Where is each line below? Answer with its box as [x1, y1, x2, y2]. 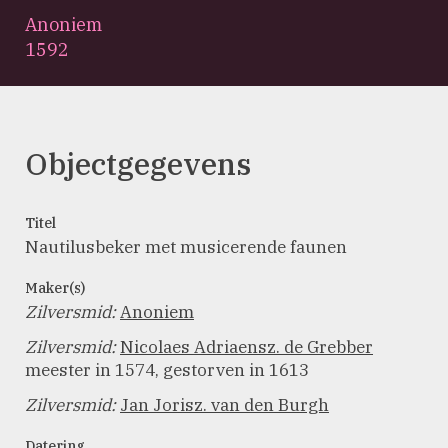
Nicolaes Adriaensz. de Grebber [120, 336, 373, 358]
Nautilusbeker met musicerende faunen [25, 236, 347, 258]
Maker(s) [25, 279, 85, 297]
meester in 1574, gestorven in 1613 [25, 359, 309, 381]
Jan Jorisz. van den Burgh [120, 394, 329, 416]
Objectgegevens [25, 144, 251, 183]
